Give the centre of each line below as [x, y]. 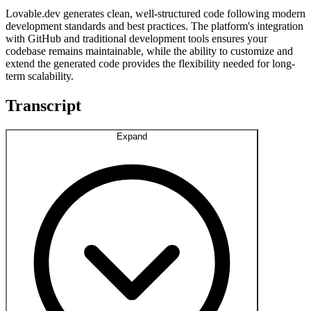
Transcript [43, 105]
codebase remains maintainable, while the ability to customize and [149, 51]
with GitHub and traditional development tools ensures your [136, 38]
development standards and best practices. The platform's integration [154, 26]
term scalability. [40, 76]
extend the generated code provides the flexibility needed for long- [150, 63]
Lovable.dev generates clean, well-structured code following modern [155, 13]
